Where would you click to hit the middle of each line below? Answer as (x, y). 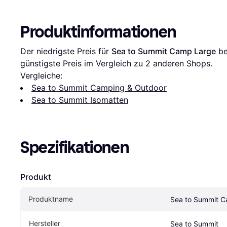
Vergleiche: (41, 76)
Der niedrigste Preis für (66, 51)
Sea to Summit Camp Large (164, 51)
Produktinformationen (98, 32)
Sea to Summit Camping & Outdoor (99, 88)
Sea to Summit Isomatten (80, 100)
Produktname (51, 199)
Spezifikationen (75, 148)
